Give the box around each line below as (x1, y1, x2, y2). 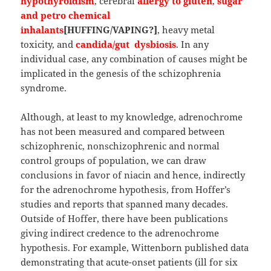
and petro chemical (21, 9, 111, 22)
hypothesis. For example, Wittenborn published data (21, 241, 249, 254)
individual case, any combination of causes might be (21, 53, 248, 65)
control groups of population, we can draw (21, 154, 207, 167)
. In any (176, 38, 209, 51)
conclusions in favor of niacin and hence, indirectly (21, 169, 246, 181)
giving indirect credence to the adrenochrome (21, 227, 220, 240)
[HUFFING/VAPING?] (64, 24, 158, 36)
